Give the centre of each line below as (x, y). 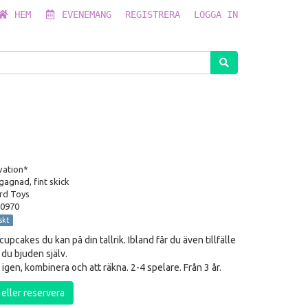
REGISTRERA (153, 14)
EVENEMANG (87, 14)
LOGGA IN (216, 14)
